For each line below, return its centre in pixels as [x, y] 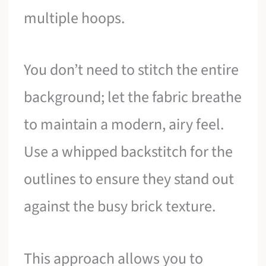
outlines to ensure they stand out [129, 179]
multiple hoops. [75, 18]
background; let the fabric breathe [133, 97]
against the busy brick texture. [120, 207]
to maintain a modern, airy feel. [124, 125]
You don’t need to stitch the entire [132, 70]
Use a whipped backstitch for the [129, 152]
